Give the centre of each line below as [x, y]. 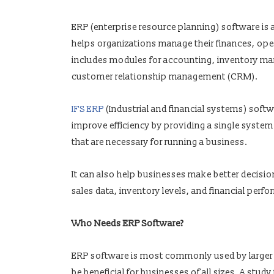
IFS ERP [87, 109]
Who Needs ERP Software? [127, 224]
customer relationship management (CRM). [165, 77]
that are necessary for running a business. [159, 143]
